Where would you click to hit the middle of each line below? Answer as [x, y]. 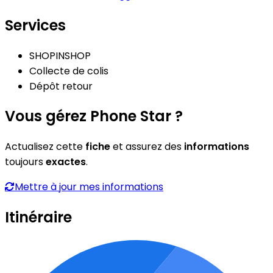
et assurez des [147, 147]
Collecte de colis [69, 71]
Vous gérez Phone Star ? [94, 116]
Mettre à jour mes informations [89, 187]
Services [35, 25]
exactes [66, 162]
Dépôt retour [61, 86]
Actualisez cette [45, 147]
